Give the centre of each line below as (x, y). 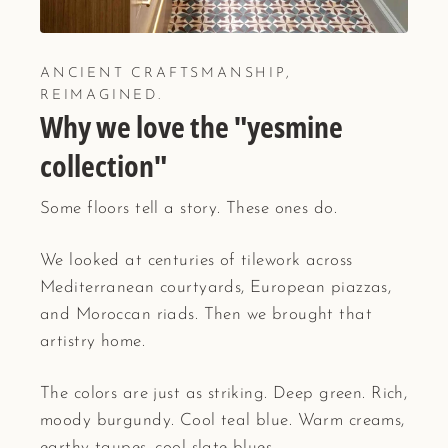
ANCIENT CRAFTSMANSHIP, (166, 73)
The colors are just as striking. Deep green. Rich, (224, 393)
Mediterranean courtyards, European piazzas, (216, 287)
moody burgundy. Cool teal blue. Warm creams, (222, 420)
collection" (103, 165)
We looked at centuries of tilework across (196, 260)
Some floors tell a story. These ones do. (188, 208)
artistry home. (92, 341)
